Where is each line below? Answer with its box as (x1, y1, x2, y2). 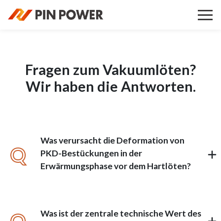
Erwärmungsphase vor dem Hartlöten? (40, 161, 191, 172)
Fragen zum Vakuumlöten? (25, 61, 196, 78)
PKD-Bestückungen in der (40, 148, 143, 159)
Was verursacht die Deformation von (40, 135, 185, 146)
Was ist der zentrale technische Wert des (40, 208, 202, 219)
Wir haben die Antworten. (25, 78, 196, 95)
